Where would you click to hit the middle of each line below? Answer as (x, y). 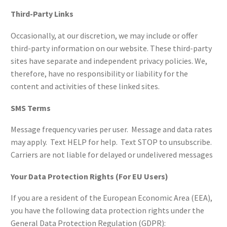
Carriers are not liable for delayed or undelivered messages (112, 155)
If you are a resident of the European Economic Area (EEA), (111, 198)
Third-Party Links (42, 14)
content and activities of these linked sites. (85, 86)
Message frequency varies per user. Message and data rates (111, 129)
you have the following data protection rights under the (107, 211)
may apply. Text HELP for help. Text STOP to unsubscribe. (112, 142)
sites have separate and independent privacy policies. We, (109, 61)
